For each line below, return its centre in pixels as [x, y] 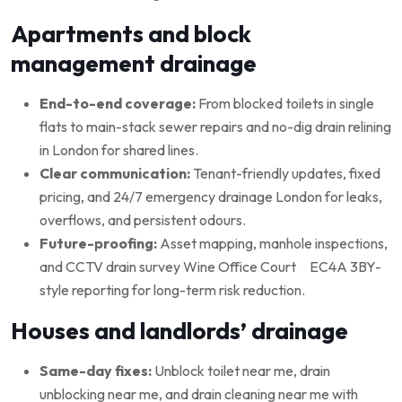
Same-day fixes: [96, 370]
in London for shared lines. [119, 149]
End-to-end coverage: [118, 103]
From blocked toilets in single [285, 103]
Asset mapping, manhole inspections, [272, 243]
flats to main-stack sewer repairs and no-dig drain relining [215, 126]
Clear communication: [115, 173]
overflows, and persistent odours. [143, 219]
